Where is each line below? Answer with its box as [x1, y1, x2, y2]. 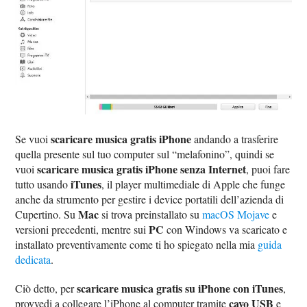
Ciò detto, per [15, 281, 77, 296]
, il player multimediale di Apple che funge [101, 177, 286, 192]
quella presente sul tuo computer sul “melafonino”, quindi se [15, 147, 275, 162]
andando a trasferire [191, 132, 279, 147]
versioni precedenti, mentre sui [15, 222, 149, 237]
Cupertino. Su [15, 207, 79, 222]
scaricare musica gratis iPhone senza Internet [37, 161, 247, 177]
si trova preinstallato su [99, 207, 203, 222]
